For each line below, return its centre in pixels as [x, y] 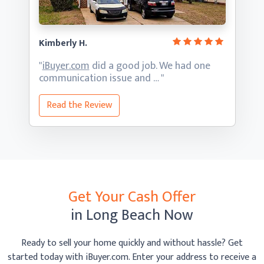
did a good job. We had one [150, 66]
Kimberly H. [63, 43]
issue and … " [137, 78]
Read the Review [79, 105]
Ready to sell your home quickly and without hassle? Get [132, 243]
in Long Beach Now [132, 215]
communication [74, 78]
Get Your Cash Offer [132, 197]
